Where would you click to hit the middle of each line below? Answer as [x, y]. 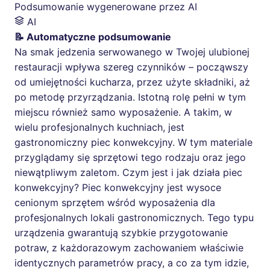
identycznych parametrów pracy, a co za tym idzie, [132, 262]
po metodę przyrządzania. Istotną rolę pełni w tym [130, 97]
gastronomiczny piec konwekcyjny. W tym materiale [133, 142]
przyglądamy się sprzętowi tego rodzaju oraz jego [130, 157]
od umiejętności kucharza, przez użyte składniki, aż [132, 82]
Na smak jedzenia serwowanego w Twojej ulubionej [132, 52]
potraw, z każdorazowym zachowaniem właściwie [129, 247]
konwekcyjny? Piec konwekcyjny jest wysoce [118, 187]
